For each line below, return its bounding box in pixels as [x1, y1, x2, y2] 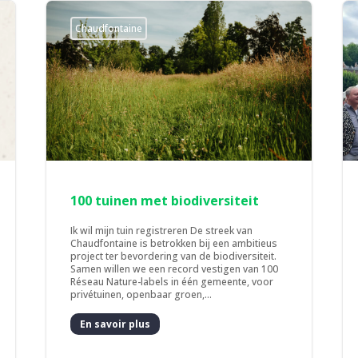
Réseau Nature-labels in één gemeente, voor [70, 275, 274, 289]
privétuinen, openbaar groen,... [70, 288, 213, 302]
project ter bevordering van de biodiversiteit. [70, 249, 277, 264]
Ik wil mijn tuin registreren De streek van [70, 224, 253, 238]
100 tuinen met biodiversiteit [70, 192, 260, 210]
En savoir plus [80, 316, 151, 331]
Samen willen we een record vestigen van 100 [70, 262, 279, 276]
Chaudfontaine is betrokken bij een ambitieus [70, 237, 278, 251]
